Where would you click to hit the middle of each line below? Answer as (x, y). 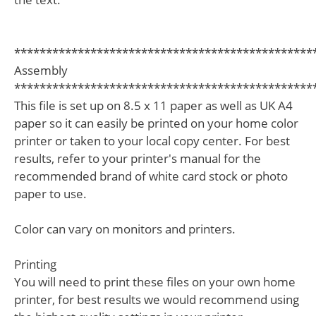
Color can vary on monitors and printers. (125, 229)
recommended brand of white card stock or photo (151, 176)
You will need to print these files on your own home (155, 281)
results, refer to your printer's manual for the (138, 158)
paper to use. (50, 193)
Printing (35, 264)
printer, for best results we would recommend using (157, 299)
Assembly (41, 70)
